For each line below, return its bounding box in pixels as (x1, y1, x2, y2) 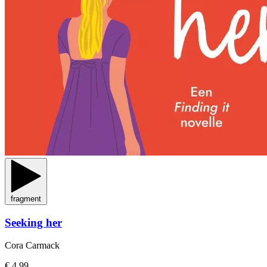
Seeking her (5, 216, 62, 229)
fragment (11, 194, 41, 203)
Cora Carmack (5, 240, 60, 251)
